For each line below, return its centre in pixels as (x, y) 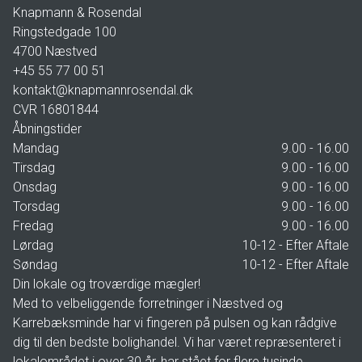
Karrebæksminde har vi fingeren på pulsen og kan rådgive (175, 323)
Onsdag (35, 187)
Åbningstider (47, 129)
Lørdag (33, 245)
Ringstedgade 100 (65, 32)
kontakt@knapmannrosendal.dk (103, 90)
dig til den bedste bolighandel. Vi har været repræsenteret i (177, 342)
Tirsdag (34, 168)
